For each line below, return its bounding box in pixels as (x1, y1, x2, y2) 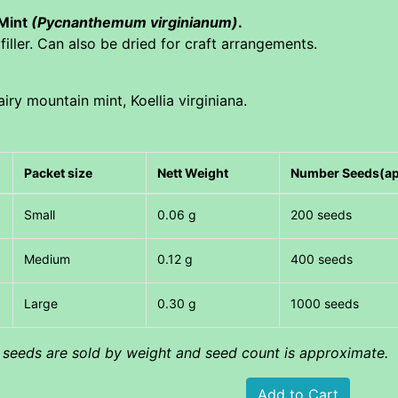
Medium (24, 251, 71, 267)
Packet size (24, 164, 93, 180)
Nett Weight (157, 164, 229, 180)
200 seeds (291, 206, 353, 222)
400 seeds (291, 251, 354, 267)
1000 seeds (291, 295, 360, 311)
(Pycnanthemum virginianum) (31, 12, 238, 31)
